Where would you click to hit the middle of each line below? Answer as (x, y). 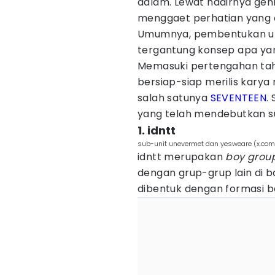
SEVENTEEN (238, 98)
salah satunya (174, 98)
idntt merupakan (182, 157)
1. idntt (157, 130)
